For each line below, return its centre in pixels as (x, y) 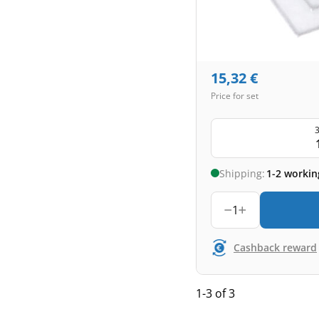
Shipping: (242, 173)
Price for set (235, 96)
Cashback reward (275, 247)
